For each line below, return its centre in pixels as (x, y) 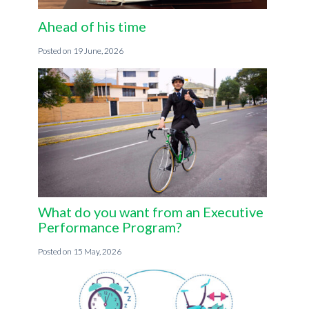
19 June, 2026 (98, 51)
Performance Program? (109, 227)
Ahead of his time (92, 27)
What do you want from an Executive (150, 212)
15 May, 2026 (97, 252)
